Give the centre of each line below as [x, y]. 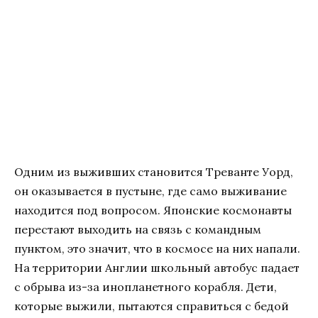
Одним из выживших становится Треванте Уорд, [154, 171]
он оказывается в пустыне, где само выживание [150, 191]
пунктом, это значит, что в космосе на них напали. [157, 248]
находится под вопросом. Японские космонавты [153, 210]
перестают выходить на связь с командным [138, 229]
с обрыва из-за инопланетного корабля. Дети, [146, 286]
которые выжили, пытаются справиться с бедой [152, 306]
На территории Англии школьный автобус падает [157, 267]
